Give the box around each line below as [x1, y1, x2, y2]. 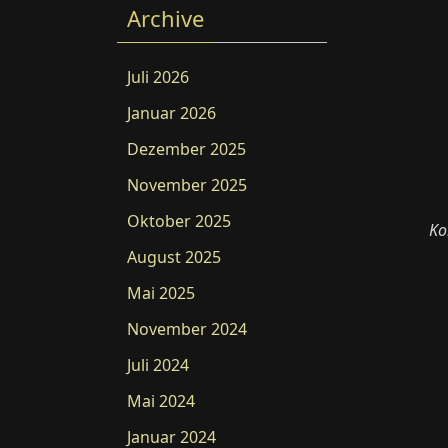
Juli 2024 [127, 354, 189, 376]
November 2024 [127, 318, 247, 340]
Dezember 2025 [127, 138, 246, 160]
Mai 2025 [127, 282, 195, 304]
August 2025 [127, 246, 221, 268]
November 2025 [127, 174, 247, 196]
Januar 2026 [127, 102, 216, 124]
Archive [127, 3, 204, 33]
